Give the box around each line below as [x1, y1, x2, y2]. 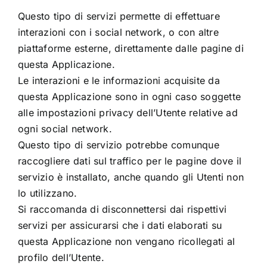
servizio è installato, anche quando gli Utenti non [17, 170, 244, 183]
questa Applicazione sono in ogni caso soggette [17, 90, 241, 103]
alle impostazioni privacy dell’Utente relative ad [17, 106, 238, 119]
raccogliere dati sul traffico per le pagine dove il [17, 154, 242, 167]
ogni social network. [17, 122, 112, 135]
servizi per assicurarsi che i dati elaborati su [17, 219, 222, 231]
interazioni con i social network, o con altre [17, 26, 219, 38]
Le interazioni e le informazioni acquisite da [17, 74, 220, 86]
